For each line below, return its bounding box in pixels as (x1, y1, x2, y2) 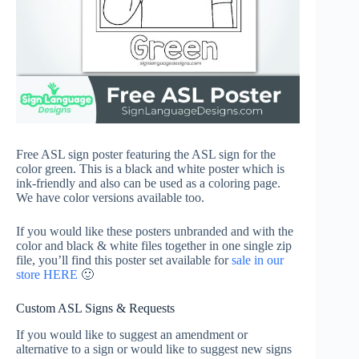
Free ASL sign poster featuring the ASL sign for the (16, 147, 276, 162)
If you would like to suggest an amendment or (16, 328, 248, 342)
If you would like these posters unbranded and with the (16, 224, 293, 239)
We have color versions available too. (16, 191, 204, 205)
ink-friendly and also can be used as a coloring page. (16, 176, 280, 191)
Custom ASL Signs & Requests (16, 301, 175, 316)
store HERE (16, 268, 81, 282)
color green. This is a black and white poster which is (16, 162, 284, 176)
